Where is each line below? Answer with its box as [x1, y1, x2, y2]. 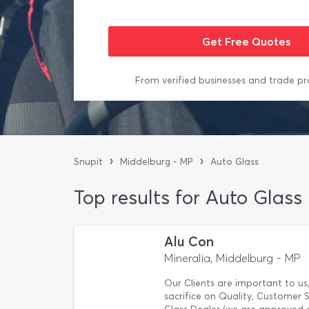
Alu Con [164, 234, 214, 250]
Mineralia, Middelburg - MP [164, 252, 301, 265]
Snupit [74, 156, 103, 168]
